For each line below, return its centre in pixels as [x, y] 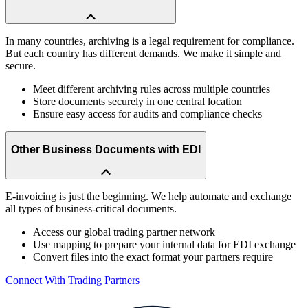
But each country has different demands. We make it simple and [143, 53]
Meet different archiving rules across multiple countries [152, 89]
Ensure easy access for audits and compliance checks [147, 113]
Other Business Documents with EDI [106, 150]
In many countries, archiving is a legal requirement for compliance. [150, 41]
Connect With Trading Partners [73, 280]
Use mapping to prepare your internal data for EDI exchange [164, 244]
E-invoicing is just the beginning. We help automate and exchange [148, 196]
